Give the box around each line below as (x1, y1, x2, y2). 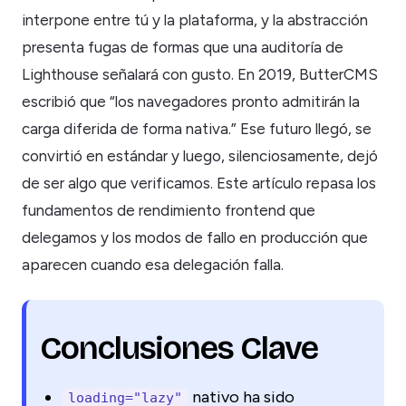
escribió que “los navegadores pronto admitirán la (22, 92, 360, 111)
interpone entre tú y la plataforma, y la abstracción (22, 10, 368, 29)
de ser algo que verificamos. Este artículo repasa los (22, 173, 376, 192)
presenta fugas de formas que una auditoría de (22, 37, 343, 56)
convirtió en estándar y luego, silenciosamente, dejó (22, 146, 378, 165)
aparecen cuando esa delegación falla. (22, 255, 284, 274)
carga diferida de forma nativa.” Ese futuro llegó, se (22, 119, 372, 138)
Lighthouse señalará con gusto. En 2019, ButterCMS (22, 64, 378, 83)
